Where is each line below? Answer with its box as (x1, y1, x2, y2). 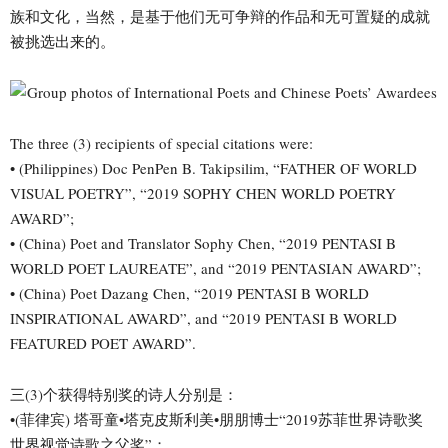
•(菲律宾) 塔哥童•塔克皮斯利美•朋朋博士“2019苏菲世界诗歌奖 (10, 408, 423, 429)
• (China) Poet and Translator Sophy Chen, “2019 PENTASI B (10, 232, 396, 253)
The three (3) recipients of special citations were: (10, 132, 313, 153)
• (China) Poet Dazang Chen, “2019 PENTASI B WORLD (10, 282, 369, 303)
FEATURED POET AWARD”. (10, 332, 196, 353)
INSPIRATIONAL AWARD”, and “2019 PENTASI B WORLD (10, 307, 397, 328)
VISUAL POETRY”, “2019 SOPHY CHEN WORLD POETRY (10, 182, 396, 203)
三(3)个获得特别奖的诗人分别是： (10, 383, 238, 404)
